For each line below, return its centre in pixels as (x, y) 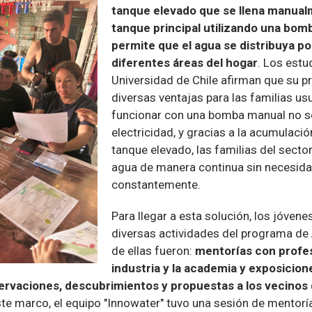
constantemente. (156, 185)
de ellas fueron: (153, 251)
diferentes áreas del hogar (185, 63)
